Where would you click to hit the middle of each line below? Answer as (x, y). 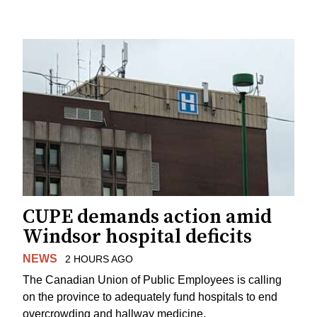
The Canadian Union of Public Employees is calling (152, 280)
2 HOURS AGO (99, 259)
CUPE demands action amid (147, 217)
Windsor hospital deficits (137, 236)
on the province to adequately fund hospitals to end (150, 297)
